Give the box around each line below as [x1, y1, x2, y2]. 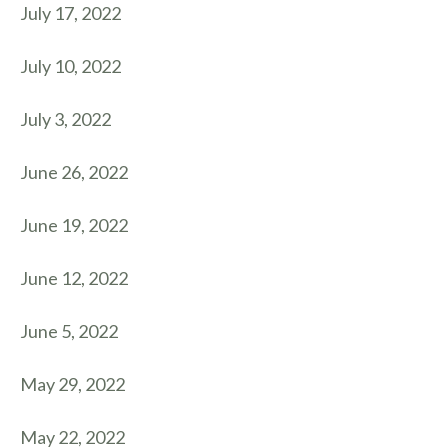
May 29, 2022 [20, 373, 125, 395]
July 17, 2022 [20, 2, 121, 24]
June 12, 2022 [20, 267, 128, 289]
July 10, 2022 [20, 55, 121, 77]
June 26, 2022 [20, 161, 128, 183]
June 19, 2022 [20, 214, 128, 236]
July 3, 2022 [20, 108, 111, 130]
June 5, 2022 [20, 320, 118, 342]
